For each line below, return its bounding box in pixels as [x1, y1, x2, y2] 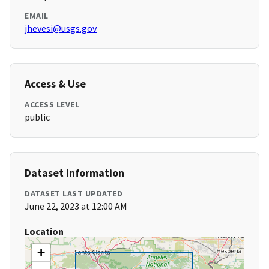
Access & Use [25, 77, 86, 91]
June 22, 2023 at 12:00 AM [25, 200, 127, 213]
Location [25, 225, 64, 238]
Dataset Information [25, 166, 124, 180]
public [25, 111, 50, 124]
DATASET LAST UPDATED [25, 188, 122, 199]
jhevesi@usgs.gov [25, 22, 97, 35]
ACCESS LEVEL [25, 99, 79, 110]
